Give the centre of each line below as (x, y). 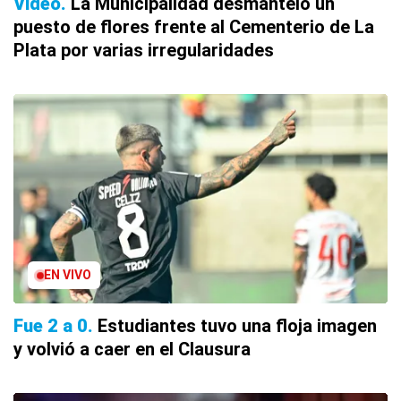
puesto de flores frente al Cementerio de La (194, 27)
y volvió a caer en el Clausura (132, 350)
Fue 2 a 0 (51, 326)
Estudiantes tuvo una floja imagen (237, 326)
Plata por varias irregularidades (144, 51)
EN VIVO (68, 275)
